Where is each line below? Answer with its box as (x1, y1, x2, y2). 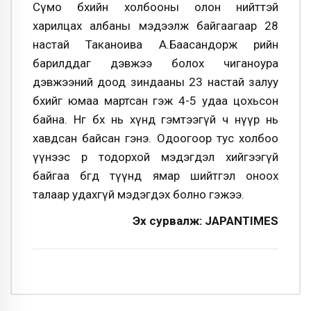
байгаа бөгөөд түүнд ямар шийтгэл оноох (33, 169, 278, 183)
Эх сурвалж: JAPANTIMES (133, 213, 278, 228)
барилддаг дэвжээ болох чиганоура (33, 56, 278, 71)
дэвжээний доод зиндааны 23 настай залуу (33, 75, 278, 90)
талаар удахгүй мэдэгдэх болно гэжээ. (33, 187, 244, 202)
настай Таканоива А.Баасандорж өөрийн (33, 37, 278, 52)
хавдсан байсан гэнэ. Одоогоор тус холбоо (33, 131, 278, 146)
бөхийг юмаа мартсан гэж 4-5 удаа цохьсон (33, 94, 278, 108)
